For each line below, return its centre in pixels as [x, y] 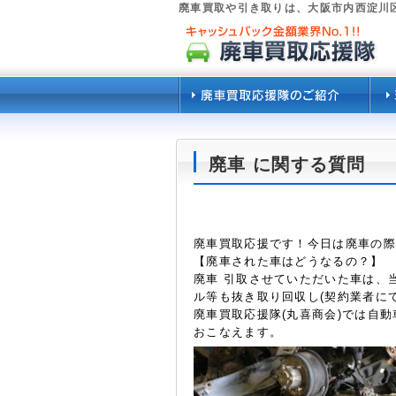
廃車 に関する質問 [287, 164]
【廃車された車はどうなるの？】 [289, 261]
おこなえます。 [238, 331]
